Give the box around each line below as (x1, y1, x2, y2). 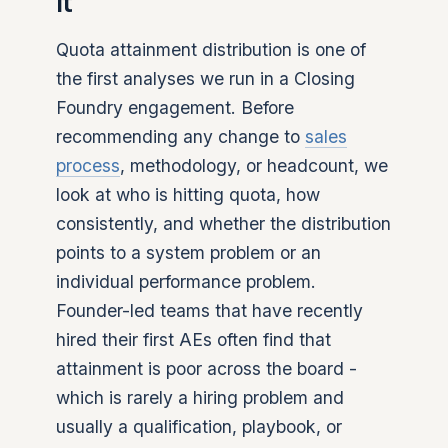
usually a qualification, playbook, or (56, 416, 342, 437)
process (56, 155, 120, 176)
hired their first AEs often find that (56, 329, 331, 350)
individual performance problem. (56, 271, 316, 292)
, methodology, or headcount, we (120, 155, 388, 176)
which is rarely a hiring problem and (56, 387, 344, 408)
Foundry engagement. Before (56, 97, 294, 118)
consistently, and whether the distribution (56, 213, 391, 234)
